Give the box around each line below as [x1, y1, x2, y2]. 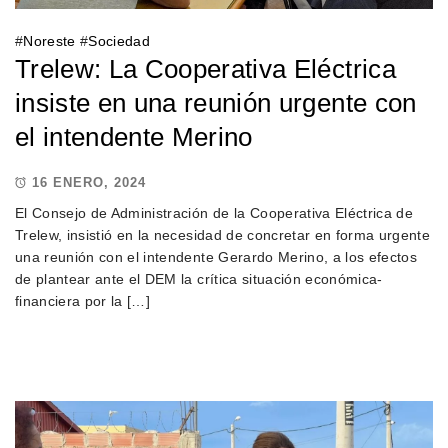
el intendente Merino [15, 121, 253, 152]
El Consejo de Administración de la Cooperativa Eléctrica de [15, 204, 414, 221]
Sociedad [88, 32, 151, 49]
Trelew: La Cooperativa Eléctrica [15, 53, 396, 84]
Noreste [23, 32, 76, 49]
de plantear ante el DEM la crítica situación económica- [15, 270, 383, 287]
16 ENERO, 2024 [32, 175, 146, 190]
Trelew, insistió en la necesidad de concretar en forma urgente [15, 226, 431, 243]
